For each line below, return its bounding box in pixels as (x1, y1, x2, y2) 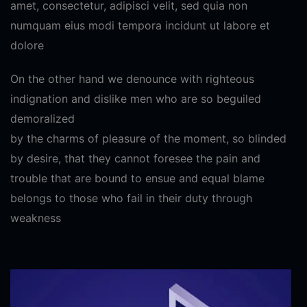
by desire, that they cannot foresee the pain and (10, 151, 260, 165)
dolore (10, 38, 44, 52)
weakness (10, 210, 61, 225)
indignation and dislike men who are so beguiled (10, 91, 261, 106)
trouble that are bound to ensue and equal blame (10, 171, 265, 185)
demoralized (10, 111, 75, 125)
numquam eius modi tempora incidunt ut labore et (10, 18, 270, 32)
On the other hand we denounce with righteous (10, 71, 254, 86)
